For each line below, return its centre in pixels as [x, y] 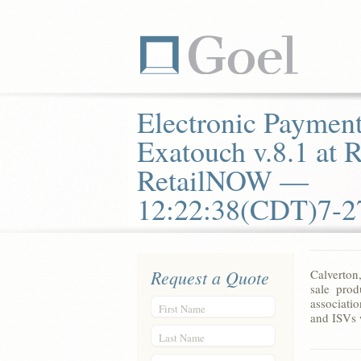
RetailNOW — [223, 180]
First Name [182, 309]
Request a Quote [210, 277]
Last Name [182, 338]
